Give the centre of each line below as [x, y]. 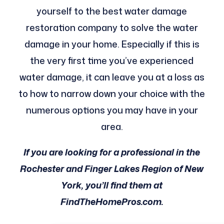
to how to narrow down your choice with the [112, 93]
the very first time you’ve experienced [112, 60]
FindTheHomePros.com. [112, 201]
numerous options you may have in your [112, 110]
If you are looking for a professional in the [112, 152]
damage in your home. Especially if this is [112, 44]
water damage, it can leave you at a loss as [112, 77]
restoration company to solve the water [112, 27]
